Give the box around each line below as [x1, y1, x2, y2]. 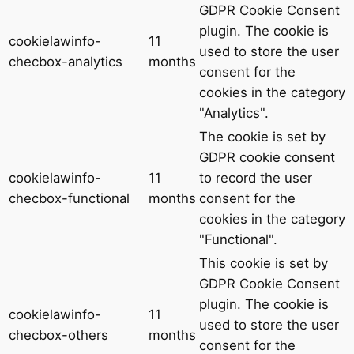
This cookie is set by [199, 254, 328, 271]
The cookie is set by [199, 128, 326, 145]
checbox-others [9, 326, 108, 343]
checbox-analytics [9, 53, 122, 70]
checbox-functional [9, 190, 130, 206]
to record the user [199, 169, 312, 186]
